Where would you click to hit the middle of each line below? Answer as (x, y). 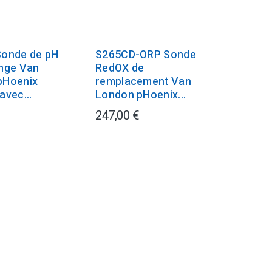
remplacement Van (143, 82)
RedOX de (120, 68)
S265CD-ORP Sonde (146, 55)
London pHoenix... (141, 95)
